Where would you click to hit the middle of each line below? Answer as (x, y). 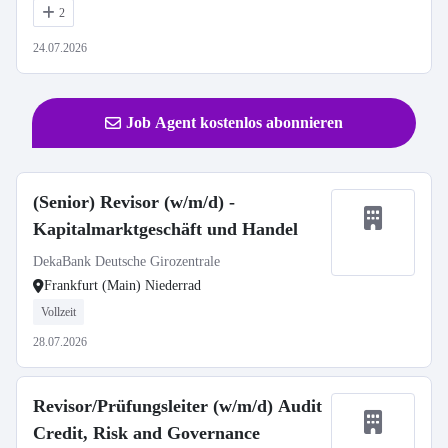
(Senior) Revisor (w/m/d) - (134, 202)
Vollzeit (58, 312)
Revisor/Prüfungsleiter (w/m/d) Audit (177, 406)
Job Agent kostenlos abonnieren (234, 122)
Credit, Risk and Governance (146, 433)
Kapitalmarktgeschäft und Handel (165, 229)
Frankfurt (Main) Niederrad (122, 285)
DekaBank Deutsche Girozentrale (126, 261)
